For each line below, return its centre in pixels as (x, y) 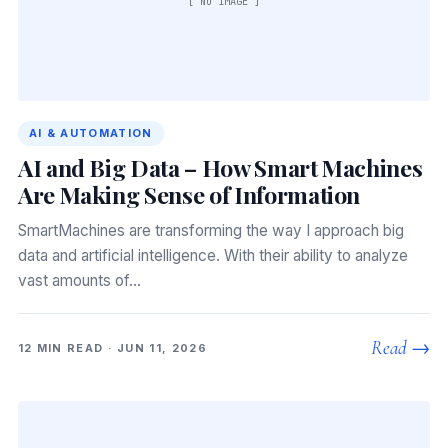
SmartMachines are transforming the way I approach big (210, 230)
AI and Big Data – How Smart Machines (220, 167)
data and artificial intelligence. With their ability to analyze (212, 255)
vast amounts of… (79, 280)
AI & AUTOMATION (90, 132)
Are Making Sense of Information (189, 194)
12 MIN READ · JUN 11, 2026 (112, 347)
